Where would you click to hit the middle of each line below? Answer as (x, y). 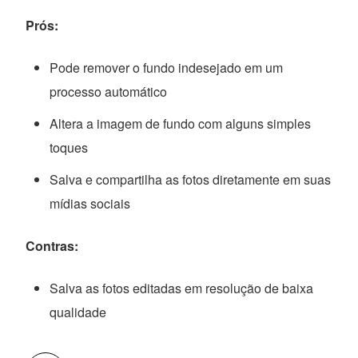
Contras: (52, 246)
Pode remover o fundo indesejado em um (167, 68)
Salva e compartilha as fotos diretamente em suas (191, 180)
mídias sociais (90, 204)
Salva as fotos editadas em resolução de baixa (182, 288)
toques (69, 148)
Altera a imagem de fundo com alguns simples (181, 124)
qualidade (78, 312)
